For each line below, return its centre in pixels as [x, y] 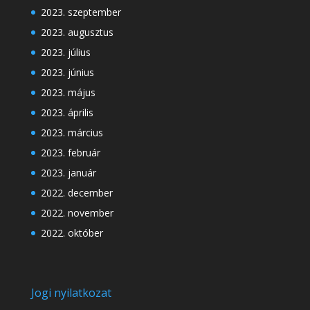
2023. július [65, 53]
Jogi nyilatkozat [71, 293]
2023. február [70, 153]
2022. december [76, 193]
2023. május [68, 93]
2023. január [68, 173]
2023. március [72, 133]
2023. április [67, 113]
